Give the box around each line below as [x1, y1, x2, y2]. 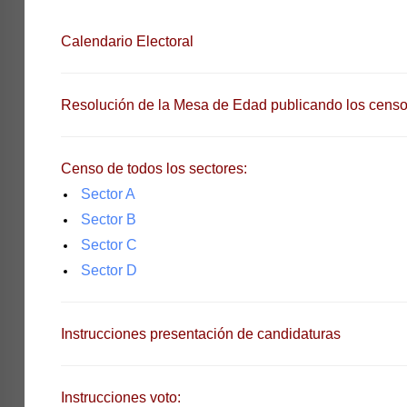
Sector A [80, 186, 135, 202]
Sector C [80, 237, 137, 253]
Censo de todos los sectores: [60, 161, 247, 176]
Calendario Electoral [60, 34, 194, 49]
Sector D [80, 263, 137, 278]
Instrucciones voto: [60, 390, 181, 405]
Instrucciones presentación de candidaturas [60, 326, 341, 342]
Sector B [80, 212, 136, 227]
